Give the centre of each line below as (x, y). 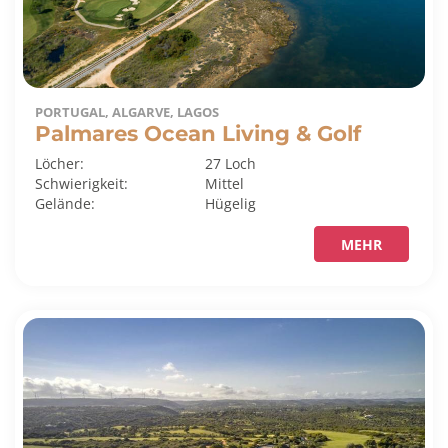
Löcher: (59, 163)
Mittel (225, 183)
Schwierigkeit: (81, 183)
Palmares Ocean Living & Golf (198, 132)
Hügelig (231, 203)
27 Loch (231, 163)
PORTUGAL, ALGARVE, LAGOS (127, 111)
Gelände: (65, 203)
